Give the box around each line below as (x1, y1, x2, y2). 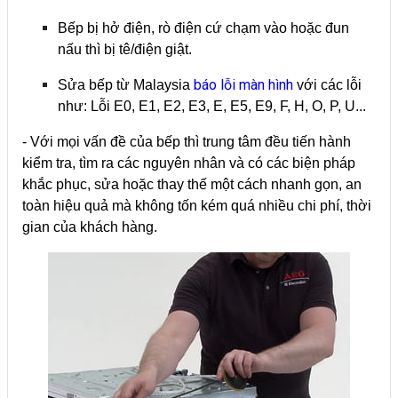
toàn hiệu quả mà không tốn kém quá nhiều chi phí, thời (22, 197, 371, 213)
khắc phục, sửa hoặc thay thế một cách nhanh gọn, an (22, 176, 362, 192)
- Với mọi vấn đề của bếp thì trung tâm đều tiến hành (22, 133, 351, 149)
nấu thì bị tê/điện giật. (58, 41, 192, 57)
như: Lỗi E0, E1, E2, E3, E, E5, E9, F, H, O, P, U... (58, 98, 366, 114)
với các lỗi (293, 76, 362, 92)
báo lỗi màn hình (194, 76, 293, 93)
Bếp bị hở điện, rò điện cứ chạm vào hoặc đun (58, 20, 349, 36)
